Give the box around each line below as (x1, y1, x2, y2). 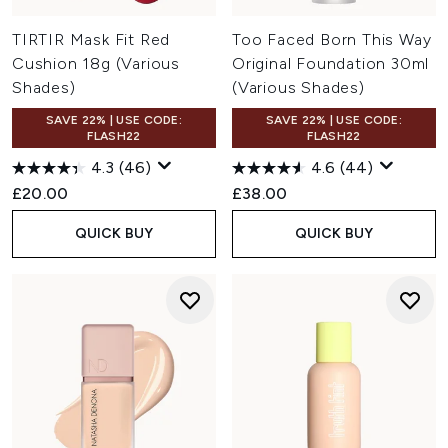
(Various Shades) (232, 78, 365, 97)
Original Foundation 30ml (232, 54, 430, 73)
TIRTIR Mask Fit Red (12, 30, 171, 49)
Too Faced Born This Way (232, 30, 432, 49)
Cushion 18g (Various (12, 54, 181, 73)
